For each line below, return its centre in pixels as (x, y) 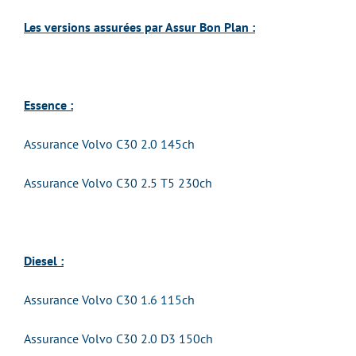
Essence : (48, 105)
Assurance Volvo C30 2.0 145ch (109, 144)
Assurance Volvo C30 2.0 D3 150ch (118, 339)
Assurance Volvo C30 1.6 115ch (109, 300)
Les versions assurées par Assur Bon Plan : (139, 27)
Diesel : (44, 261)
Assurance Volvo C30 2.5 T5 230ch (118, 183)
